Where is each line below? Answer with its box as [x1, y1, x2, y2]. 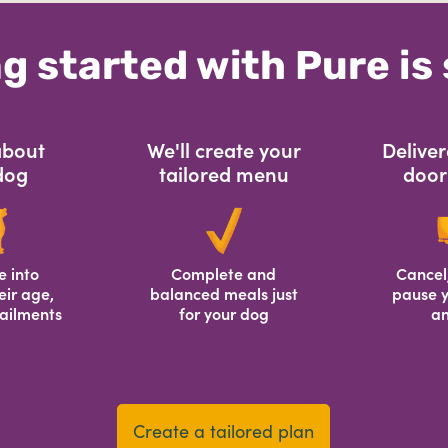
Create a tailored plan [133, 420, 315, 443]
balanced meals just [149, 284, 298, 304]
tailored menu [158, 162, 289, 188]
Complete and [171, 264, 277, 284]
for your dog [178, 304, 269, 324]
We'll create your [146, 138, 301, 164]
